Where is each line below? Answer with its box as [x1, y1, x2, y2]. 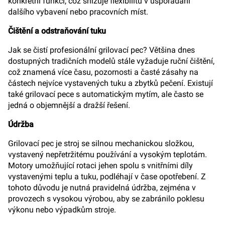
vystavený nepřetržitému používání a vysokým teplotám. [8, 150, 207, 159]
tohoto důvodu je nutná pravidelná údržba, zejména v [8, 183, 196, 192]
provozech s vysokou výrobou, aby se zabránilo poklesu [8, 194, 204, 203]
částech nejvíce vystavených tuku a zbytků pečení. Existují [8, 78, 213, 88]
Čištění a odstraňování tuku [8, 26, 106, 36]
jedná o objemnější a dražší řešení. [8, 100, 130, 110]
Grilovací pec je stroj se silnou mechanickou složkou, [8, 139, 194, 148]
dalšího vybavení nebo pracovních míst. [8, 7, 148, 17]
